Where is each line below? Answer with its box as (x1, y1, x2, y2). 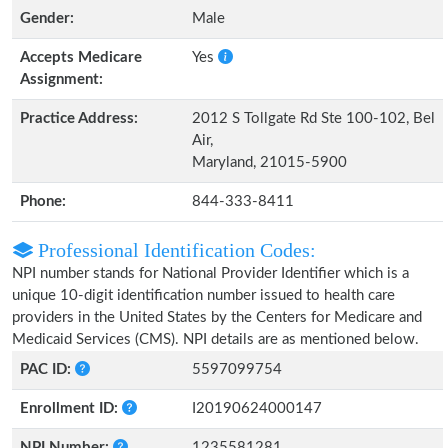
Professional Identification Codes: (33, 239, 316, 261)
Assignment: (20, 72, 103, 87)
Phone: (20, 194, 66, 209)
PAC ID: (20, 362, 75, 377)
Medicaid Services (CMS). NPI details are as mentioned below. (12, 332, 419, 347)
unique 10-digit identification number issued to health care (12, 288, 395, 303)
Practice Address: (20, 111, 138, 126)
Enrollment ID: (20, 401, 122, 416)
